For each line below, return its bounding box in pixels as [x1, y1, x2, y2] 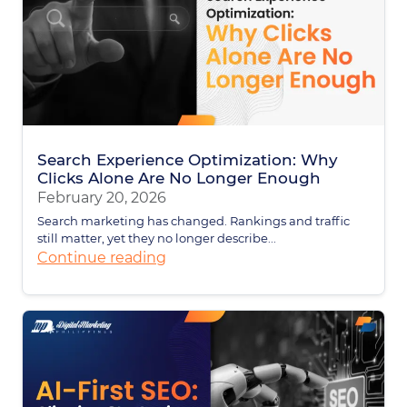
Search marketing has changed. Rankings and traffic [37, 213, 350, 228]
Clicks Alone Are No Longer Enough [37, 168, 321, 187]
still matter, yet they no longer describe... [37, 230, 276, 245]
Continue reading [37, 248, 166, 266]
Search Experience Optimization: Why [37, 150, 338, 169]
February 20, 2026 [37, 188, 166, 206]
